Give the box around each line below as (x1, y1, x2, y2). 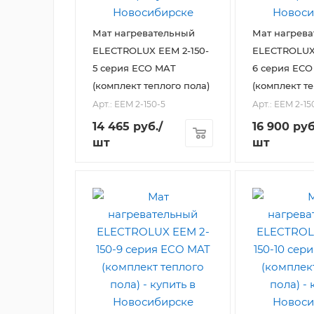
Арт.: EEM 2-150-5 (93, 98, 165, 109)
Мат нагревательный (93, 27, 195, 39)
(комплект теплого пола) (93, 80, 210, 92)
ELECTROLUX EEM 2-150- (93, 45, 209, 57)
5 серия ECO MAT (93, 62, 176, 74)
